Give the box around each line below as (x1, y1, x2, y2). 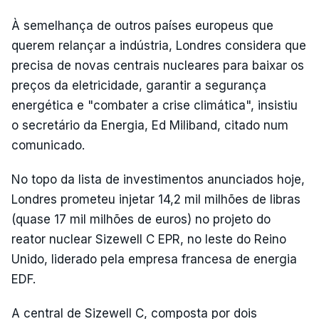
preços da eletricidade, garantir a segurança (11, 78, 266, 93)
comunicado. (11, 137, 85, 152)
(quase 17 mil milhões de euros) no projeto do (11, 211, 271, 226)
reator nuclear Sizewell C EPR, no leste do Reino (11, 231, 286, 246)
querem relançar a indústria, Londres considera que (11, 38, 306, 53)
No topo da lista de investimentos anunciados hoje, (11, 172, 305, 187)
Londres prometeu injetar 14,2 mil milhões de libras (11, 192, 300, 206)
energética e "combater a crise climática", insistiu (11, 98, 298, 113)
